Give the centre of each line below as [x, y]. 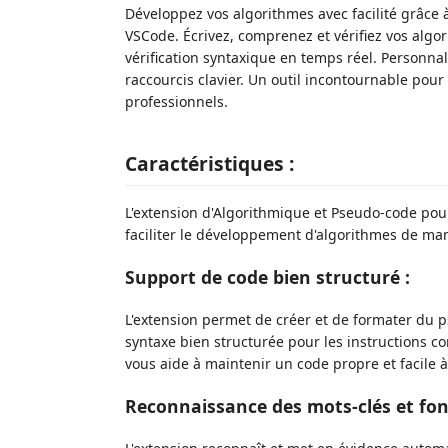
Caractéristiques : [209, 163]
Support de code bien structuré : [267, 277]
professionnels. [176, 101]
